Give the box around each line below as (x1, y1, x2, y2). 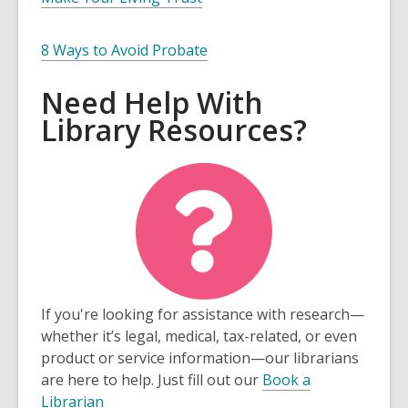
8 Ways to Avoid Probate (41, 40, 208, 61)
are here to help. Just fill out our (41, 370, 262, 391)
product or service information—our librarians (41, 348, 359, 369)
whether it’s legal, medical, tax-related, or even (41, 326, 357, 347)
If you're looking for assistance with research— (41, 304, 364, 325)
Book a (262, 370, 311, 391)
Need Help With (41, 83, 263, 123)
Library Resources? (41, 110, 307, 150)
